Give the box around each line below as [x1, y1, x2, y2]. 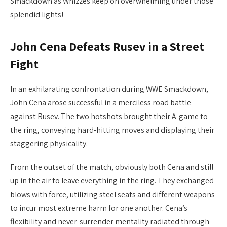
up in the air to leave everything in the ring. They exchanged [10, 175, 214, 186]
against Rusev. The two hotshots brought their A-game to [10, 111, 208, 122]
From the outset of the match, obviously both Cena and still [10, 162, 213, 173]
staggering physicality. [10, 138, 88, 149]
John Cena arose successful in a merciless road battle [10, 97, 191, 108]
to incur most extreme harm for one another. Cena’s [10, 203, 187, 214]
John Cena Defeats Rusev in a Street [10, 39, 204, 55]
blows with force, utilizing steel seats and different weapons [10, 189, 215, 200]
